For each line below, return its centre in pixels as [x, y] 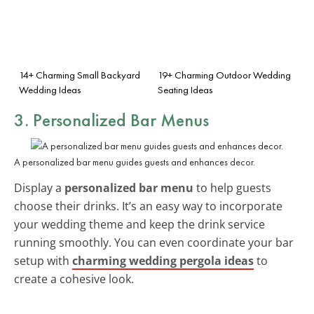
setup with [43, 260]
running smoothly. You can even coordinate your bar [154, 242]
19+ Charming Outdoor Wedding [224, 75]
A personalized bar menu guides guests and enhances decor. [135, 162]
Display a [39, 187]
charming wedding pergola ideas [163, 260]
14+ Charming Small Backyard [80, 75]
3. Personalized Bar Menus [111, 120]
